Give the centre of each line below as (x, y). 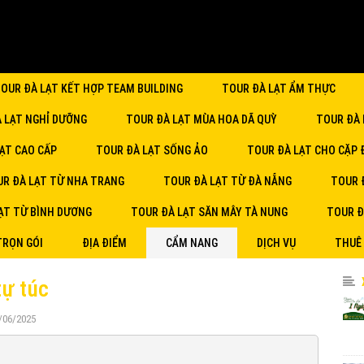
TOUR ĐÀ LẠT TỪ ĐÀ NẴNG (227, 181)
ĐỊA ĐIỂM (104, 243)
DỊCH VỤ (276, 243)
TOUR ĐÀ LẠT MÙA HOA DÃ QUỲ (201, 119)
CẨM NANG (192, 243)
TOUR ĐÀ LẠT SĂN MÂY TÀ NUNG (209, 212)
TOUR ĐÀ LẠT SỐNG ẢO (152, 150)
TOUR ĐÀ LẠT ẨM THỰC (279, 89)
